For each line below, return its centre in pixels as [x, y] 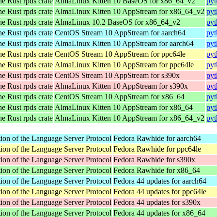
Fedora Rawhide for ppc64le [157, 149]
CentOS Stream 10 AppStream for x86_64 [120, 96]
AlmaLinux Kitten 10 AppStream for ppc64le [124, 64]
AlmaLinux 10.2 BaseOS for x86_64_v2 [117, 22]
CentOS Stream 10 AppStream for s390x [117, 75]
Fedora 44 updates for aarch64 [160, 181]
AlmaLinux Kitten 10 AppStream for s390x [121, 86]
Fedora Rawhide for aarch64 [157, 138]
